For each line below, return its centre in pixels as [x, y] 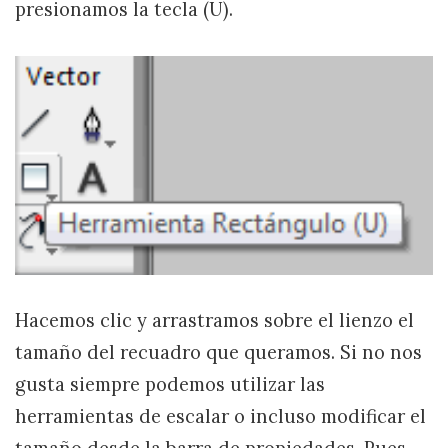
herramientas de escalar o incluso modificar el [220, 417]
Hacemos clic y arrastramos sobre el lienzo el [214, 321]
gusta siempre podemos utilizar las [170, 385]
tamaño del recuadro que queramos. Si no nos [218, 353]
